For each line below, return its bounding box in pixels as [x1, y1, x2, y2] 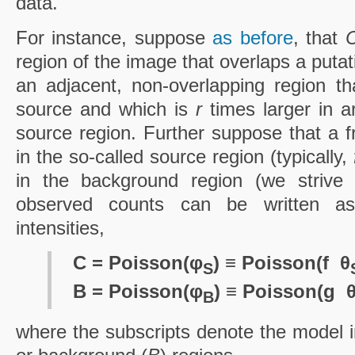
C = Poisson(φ [73, 251, 204, 273]
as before [212, 26, 293, 48]
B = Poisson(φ [73, 281, 204, 303]
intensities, [15, 216, 105, 239]
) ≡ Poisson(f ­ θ [213, 251, 351, 273]
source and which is [15, 97, 197, 120]
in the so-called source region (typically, [15, 145, 353, 167]
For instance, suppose [15, 26, 213, 48]
